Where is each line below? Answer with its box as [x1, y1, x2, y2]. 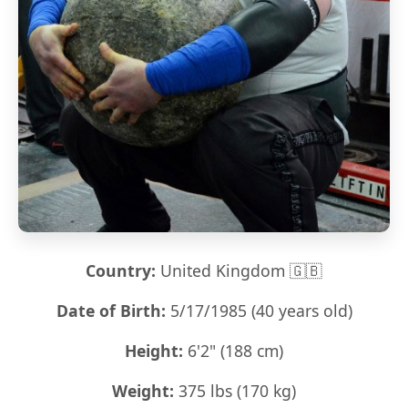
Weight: [112, 380, 174, 402]
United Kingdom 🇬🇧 [156, 260, 322, 281]
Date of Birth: [56, 300, 166, 321]
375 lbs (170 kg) [174, 380, 296, 402]
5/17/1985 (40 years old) [165, 300, 352, 321]
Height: [125, 340, 183, 362]
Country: [86, 260, 156, 281]
